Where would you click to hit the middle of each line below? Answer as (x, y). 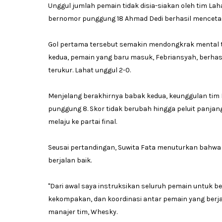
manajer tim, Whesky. (83, 212)
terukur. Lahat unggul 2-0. (89, 70)
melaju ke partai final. (83, 122)
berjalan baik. (70, 161)
